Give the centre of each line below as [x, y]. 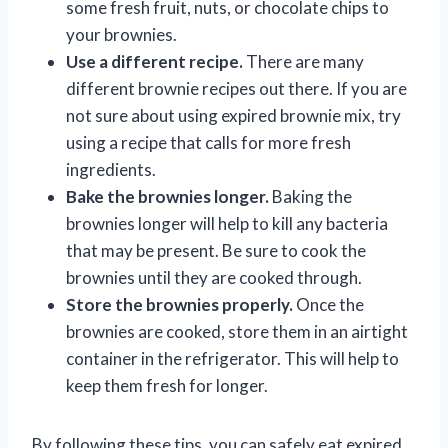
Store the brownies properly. [179, 304]
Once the [328, 304]
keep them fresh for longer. [167, 385]
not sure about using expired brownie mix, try [233, 115]
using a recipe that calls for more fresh [208, 142]
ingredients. [111, 169]
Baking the [310, 196]
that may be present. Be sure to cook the [216, 250]
